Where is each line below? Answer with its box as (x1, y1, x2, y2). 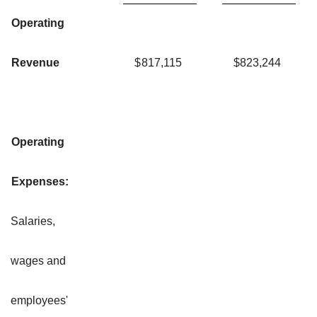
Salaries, (11, 214, 55, 227)
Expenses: (11, 175, 69, 188)
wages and (11, 254, 66, 267)
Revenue (11, 56, 59, 69)
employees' (11, 294, 68, 306)
